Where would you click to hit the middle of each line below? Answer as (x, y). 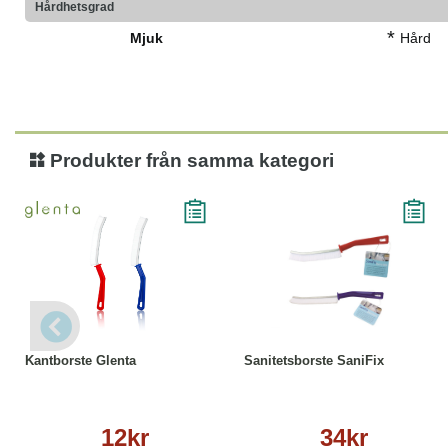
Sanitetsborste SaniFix (314, 361)
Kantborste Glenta (80, 361)
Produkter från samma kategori (189, 161)
